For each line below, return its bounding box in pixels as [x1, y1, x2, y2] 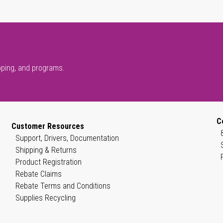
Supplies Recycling [15, 193, 76, 203]
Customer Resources [11, 121, 85, 131]
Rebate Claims [15, 169, 62, 179]
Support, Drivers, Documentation [15, 133, 119, 143]
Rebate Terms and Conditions [15, 181, 111, 191]
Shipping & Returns [15, 145, 77, 155]
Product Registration [15, 157, 82, 167]
